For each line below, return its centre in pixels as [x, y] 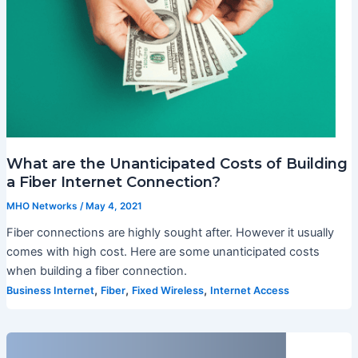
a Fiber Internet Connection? [113, 182]
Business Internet [50, 291]
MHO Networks [43, 207]
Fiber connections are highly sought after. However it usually [170, 233]
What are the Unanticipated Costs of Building [177, 164]
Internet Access [249, 291]
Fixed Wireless [167, 291]
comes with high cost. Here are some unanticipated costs [163, 252]
